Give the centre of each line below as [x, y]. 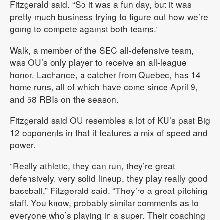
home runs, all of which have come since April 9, [104, 87]
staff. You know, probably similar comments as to [104, 203]
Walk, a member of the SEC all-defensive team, [102, 50]
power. [23, 145]
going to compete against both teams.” [84, 29]
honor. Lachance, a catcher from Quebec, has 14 [105, 75]
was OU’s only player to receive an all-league [98, 62]
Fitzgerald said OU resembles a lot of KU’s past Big [110, 120]
